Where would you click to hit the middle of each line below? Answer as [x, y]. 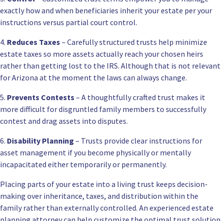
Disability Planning [40, 141]
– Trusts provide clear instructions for [138, 141]
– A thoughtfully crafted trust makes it [140, 97]
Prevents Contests [41, 97]
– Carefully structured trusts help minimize [134, 42]
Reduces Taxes [34, 42]
